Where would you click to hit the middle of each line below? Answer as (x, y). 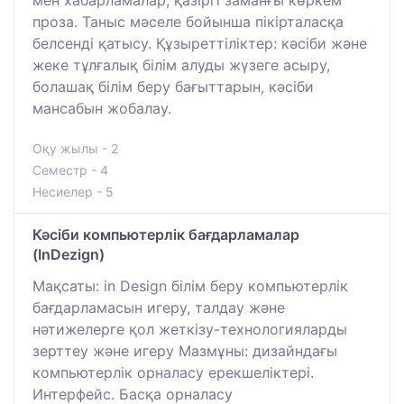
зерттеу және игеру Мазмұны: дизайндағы (185, 350)
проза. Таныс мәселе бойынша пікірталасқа (188, 21)
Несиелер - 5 (73, 191)
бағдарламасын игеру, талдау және (159, 307)
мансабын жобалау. (102, 108)
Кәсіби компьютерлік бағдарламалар (166, 234)
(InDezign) (69, 254)
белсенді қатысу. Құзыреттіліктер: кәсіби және (200, 43)
